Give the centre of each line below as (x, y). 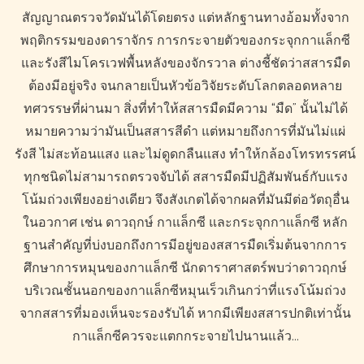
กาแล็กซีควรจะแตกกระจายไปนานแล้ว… (185, 336)
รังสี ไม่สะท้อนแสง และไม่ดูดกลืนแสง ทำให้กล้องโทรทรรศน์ (185, 154)
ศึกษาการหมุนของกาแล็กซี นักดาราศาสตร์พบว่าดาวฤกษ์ (185, 268)
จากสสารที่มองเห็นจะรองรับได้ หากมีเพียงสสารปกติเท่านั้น (185, 313)
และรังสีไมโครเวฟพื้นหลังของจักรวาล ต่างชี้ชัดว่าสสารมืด (185, 63)
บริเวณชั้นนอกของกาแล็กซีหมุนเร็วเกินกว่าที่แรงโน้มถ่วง (185, 290)
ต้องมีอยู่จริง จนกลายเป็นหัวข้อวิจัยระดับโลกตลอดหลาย (185, 86)
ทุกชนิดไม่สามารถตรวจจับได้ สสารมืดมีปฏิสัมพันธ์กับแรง (185, 177)
